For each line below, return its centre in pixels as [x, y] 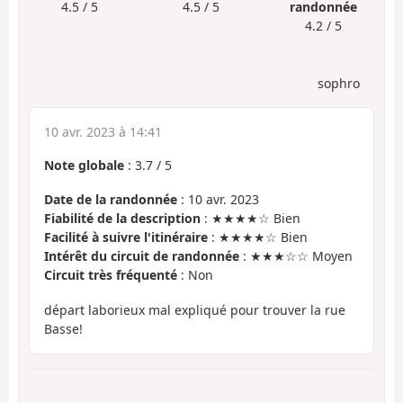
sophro [339, 83]
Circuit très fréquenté [111, 275]
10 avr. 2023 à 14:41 [103, 131]
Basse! [63, 328]
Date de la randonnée [111, 200]
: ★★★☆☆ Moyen [296, 256]
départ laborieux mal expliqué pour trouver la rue [195, 309]
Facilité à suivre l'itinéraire [126, 237]
